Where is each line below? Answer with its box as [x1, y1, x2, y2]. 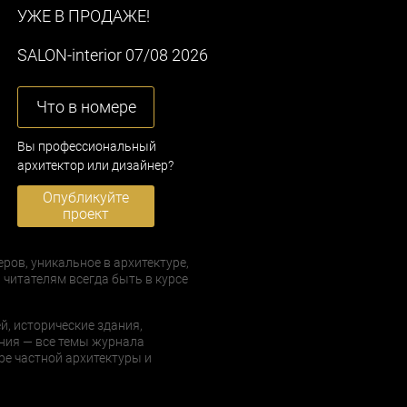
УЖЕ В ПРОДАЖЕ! [17, 6, 150, 25]
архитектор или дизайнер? [17, 158, 174, 173]
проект [63, 205, 109, 223]
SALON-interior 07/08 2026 [17, 45, 208, 65]
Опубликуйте [43, 189, 129, 206]
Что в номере [35, 97, 136, 116]
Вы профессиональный [17, 139, 156, 154]
